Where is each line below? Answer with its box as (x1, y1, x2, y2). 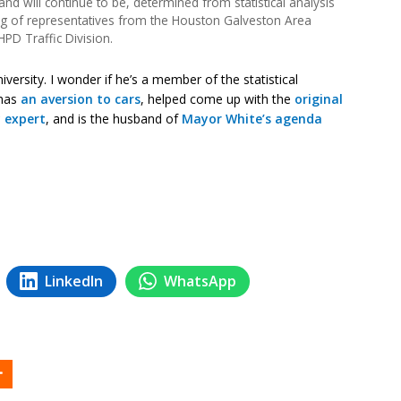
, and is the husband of (46, 109, 182, 127)
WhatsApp (164, 270, 236, 291)
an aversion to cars (21, 90, 141, 107)
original (291, 90, 343, 107)
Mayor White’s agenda (182, 109, 322, 127)
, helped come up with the (141, 90, 291, 107)
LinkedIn (45, 270, 103, 291)
